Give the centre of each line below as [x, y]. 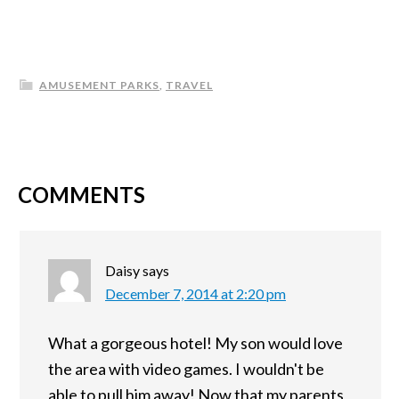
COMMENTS [81, 195]
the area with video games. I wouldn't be [186, 369]
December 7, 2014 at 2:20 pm [195, 294]
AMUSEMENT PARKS [99, 85]
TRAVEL [189, 85]
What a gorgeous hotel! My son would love [195, 343]
